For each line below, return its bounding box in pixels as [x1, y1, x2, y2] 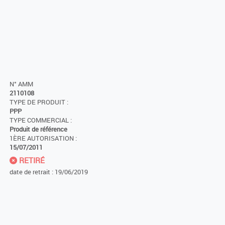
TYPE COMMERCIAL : [10, 116, 72, 125]
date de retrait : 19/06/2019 [10, 167, 88, 177]
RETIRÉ [17, 155, 45, 166]
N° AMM [10, 80, 33, 89]
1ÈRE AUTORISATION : [10, 134, 77, 143]
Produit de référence [10, 125, 67, 134]
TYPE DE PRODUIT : [10, 98, 68, 107]
